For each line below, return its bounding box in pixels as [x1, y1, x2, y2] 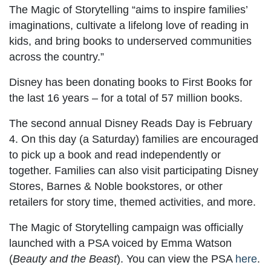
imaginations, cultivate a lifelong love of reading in [9, 19, 249, 32]
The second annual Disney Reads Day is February [9, 117, 252, 130]
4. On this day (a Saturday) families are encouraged [9, 133, 258, 146]
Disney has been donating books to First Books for [9, 76, 252, 89]
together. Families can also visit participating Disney [9, 165, 258, 177]
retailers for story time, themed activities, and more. [9, 196, 256, 209]
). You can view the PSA [117, 253, 235, 266]
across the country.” [9, 51, 104, 64]
